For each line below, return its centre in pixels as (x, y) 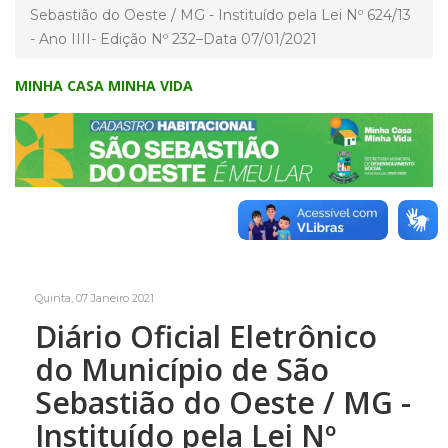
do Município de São (182, 369)
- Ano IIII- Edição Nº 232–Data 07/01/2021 (173, 38)
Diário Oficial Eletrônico (206, 336)
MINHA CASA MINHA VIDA (104, 85)
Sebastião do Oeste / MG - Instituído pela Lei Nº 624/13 (220, 14)
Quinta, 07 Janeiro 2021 (94, 297)
